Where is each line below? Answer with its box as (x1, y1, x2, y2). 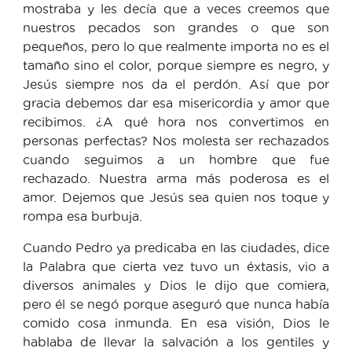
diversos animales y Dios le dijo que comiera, (23, 277, 329, 292)
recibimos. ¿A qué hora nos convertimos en (23, 114, 329, 129)
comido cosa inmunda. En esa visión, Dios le (23, 315, 329, 330)
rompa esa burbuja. (23, 208, 142, 223)
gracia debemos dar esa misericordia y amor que (23, 95, 329, 110)
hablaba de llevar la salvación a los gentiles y (23, 334, 329, 349)
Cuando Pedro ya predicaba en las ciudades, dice (23, 240, 329, 255)
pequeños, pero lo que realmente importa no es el (23, 38, 329, 53)
